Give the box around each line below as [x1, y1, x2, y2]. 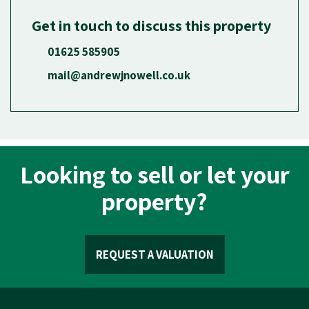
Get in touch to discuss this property [32, 15, 271, 35]
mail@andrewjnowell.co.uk [48, 67, 190, 83]
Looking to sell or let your [19, 157, 290, 190]
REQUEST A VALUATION [95, 246, 214, 262]
